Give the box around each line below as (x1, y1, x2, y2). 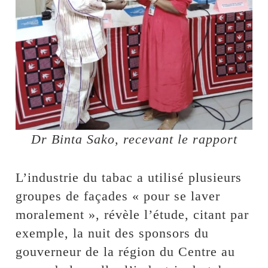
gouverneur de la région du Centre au (16, 244, 236, 260)
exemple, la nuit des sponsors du (16, 226, 209, 241)
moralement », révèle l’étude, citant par (16, 207, 249, 223)
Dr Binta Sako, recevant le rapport (31, 132, 237, 147)
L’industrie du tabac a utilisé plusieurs (16, 170, 242, 185)
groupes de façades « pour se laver (16, 188, 221, 204)
